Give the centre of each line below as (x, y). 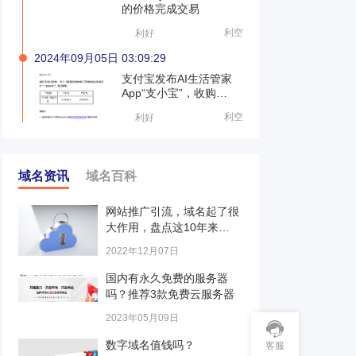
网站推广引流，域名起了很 (172, 211)
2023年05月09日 (142, 318)
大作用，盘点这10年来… (168, 227)
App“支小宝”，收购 (169, 93)
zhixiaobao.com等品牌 (178, 107)
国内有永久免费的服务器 (167, 278)
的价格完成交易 (161, 9)
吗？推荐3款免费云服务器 (170, 294)
